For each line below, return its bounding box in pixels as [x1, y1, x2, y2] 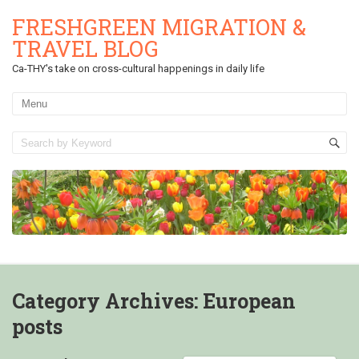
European [203, 287, 296, 314]
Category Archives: [12, 287, 203, 314]
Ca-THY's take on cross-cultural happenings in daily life [12, 63, 264, 75]
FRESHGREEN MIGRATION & [12, 13, 306, 41]
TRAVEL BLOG [12, 34, 159, 63]
